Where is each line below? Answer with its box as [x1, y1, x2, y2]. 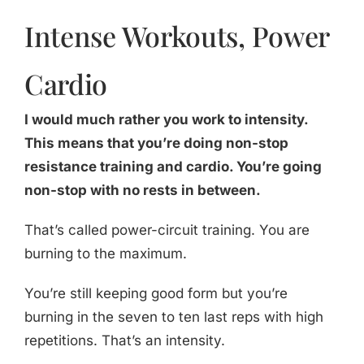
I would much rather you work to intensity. [24, 111, 308, 128]
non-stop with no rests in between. [24, 182, 261, 199]
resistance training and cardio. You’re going [24, 158, 322, 175]
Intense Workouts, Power [24, 17, 330, 55]
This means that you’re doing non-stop [24, 135, 288, 152]
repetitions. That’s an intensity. [24, 332, 225, 349]
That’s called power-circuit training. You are [24, 222, 310, 239]
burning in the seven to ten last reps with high [24, 309, 323, 326]
